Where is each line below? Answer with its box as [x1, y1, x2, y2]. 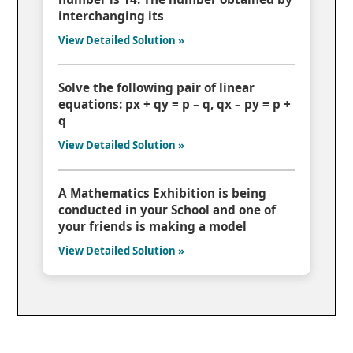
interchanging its [58, 7, 165, 24]
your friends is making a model [58, 217, 247, 234]
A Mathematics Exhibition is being [58, 184, 267, 201]
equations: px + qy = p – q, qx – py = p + [58, 96, 292, 113]
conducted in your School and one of [58, 201, 277, 217]
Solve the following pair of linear [58, 80, 255, 96]
